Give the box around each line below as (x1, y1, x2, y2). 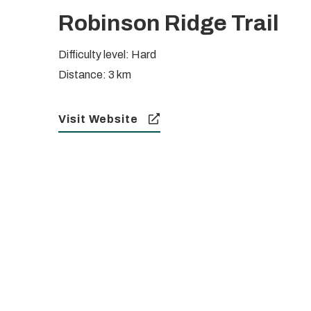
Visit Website (58, 112, 139, 125)
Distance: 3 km (58, 68, 132, 81)
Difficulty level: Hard (58, 48, 157, 60)
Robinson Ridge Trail (58, 10, 280, 35)
